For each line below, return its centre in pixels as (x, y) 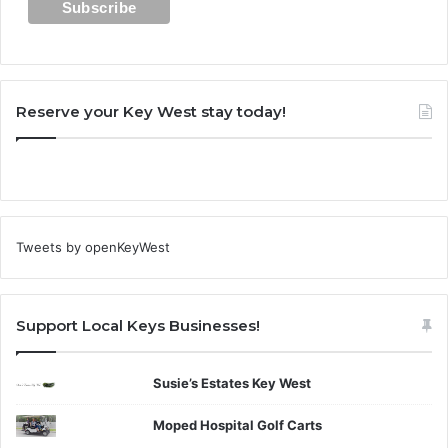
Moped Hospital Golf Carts (238, 424)
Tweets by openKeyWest (93, 246)
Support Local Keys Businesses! (138, 325)
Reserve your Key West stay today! (151, 111)
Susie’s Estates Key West (232, 382)
